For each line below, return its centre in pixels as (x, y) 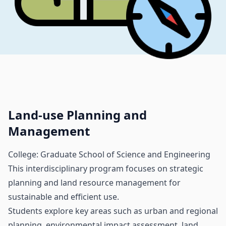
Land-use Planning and (77, 115)
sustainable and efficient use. (64, 197)
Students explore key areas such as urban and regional (113, 211)
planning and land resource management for (94, 183)
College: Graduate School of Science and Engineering (109, 154)
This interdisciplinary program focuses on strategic (106, 168)
